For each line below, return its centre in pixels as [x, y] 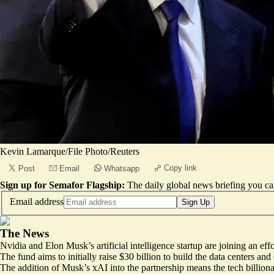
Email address [37, 201]
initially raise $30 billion [114, 256]
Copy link [180, 168]
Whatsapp [122, 168]
